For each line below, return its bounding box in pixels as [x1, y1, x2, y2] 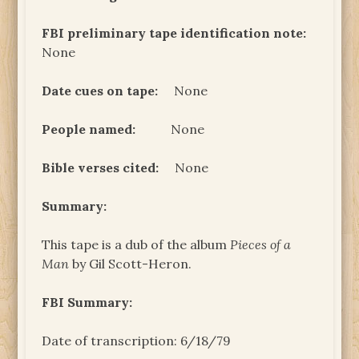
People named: [42, 120, 136, 137]
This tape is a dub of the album [42, 236, 231, 252]
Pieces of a [230, 236, 292, 252]
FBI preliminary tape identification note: [42, 24, 307, 41]
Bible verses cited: [42, 159, 159, 175]
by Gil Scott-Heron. [69, 255, 192, 272]
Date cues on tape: [42, 82, 159, 99]
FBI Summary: [42, 293, 133, 310]
